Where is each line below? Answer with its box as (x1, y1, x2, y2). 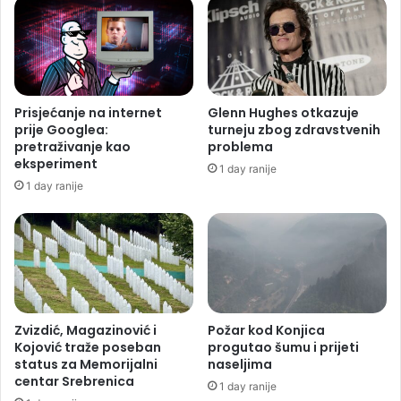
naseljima (208, 355, 272, 374)
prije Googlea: (14, 120, 108, 139)
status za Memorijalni (14, 355, 158, 374)
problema (208, 137, 273, 156)
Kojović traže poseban (14, 338, 161, 357)
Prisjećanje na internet (14, 103, 162, 122)
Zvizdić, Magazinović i (14, 321, 157, 340)
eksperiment (14, 154, 98, 173)
